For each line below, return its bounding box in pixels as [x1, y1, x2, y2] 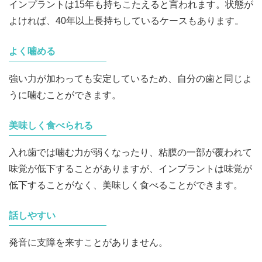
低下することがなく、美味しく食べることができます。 [9, 180, 243, 190]
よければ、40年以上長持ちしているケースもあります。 [9, 16, 244, 26]
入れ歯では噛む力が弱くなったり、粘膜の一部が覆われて [9, 147, 252, 157]
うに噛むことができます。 [9, 89, 121, 100]
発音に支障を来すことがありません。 [9, 237, 168, 247]
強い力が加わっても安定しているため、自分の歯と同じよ [9, 73, 252, 84]
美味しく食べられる [9, 120, 93, 130]
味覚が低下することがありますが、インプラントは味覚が [9, 163, 252, 174]
